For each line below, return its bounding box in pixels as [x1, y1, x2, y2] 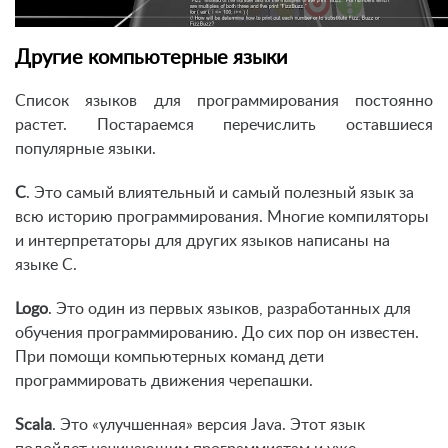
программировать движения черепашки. [15, 373, 313, 390]
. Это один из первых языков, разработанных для [48, 301, 411, 318]
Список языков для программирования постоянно [15, 93, 433, 110]
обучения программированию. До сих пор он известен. [15, 325, 419, 342]
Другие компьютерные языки [15, 48, 288, 69]
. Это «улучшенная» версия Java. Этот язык [52, 417, 365, 434]
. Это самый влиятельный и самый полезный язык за [26, 185, 414, 202]
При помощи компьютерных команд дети [15, 349, 324, 366]
